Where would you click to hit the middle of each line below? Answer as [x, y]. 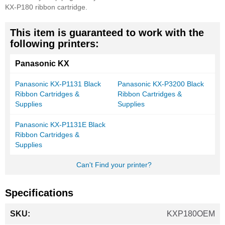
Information [24, 219]
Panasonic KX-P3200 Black [161, 84]
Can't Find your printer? [114, 165]
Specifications [39, 193]
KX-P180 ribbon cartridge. [46, 7]
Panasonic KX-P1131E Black [60, 125]
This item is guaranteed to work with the [107, 33]
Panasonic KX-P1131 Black [58, 84]
